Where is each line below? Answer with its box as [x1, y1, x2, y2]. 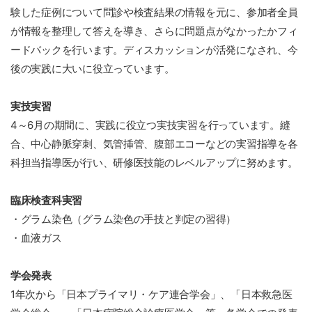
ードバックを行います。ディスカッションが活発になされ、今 [10, 43, 298, 57]
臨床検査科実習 [10, 194, 83, 208]
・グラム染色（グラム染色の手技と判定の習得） [10, 212, 237, 226]
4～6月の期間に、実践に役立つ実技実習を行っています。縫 [10, 118, 290, 132]
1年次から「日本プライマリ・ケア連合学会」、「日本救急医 [10, 288, 292, 302]
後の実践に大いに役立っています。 [10, 62, 175, 76]
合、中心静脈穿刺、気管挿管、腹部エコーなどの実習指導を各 [10, 137, 298, 151]
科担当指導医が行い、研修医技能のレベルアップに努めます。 [10, 156, 298, 170]
